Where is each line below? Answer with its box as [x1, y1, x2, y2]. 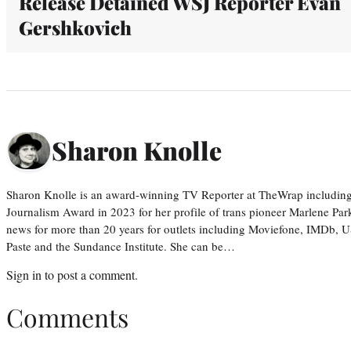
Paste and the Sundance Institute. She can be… [6, 237, 235, 254]
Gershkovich [19, 14, 132, 40]
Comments [6, 300, 128, 335]
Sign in [6, 266, 42, 283]
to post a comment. [42, 266, 138, 283]
